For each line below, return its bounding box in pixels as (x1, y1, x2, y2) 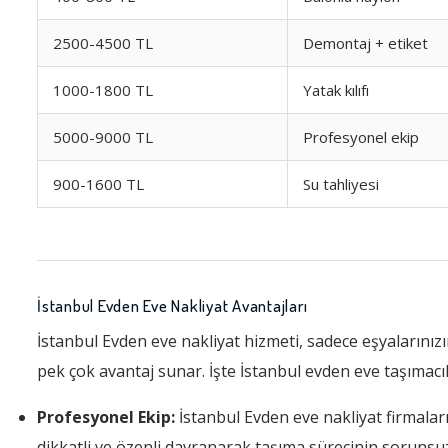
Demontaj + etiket (303, 33, 428, 53)
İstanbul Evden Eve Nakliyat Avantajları (37, 295, 308, 316)
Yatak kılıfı (303, 80, 369, 100)
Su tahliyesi (303, 174, 379, 194)
